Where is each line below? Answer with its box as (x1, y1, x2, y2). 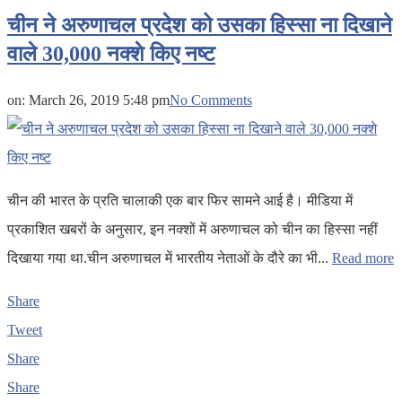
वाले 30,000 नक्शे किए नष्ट (7, 42, 215, 66)
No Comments (170, 92, 252, 109)
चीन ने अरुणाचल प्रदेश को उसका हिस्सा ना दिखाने (7, 13, 392, 38)
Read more (332, 250, 394, 267)
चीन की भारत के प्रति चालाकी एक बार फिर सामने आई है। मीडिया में (7, 193, 353, 209)
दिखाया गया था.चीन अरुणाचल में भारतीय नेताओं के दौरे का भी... (7, 250, 332, 267)
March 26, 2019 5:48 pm (29, 92, 170, 109)
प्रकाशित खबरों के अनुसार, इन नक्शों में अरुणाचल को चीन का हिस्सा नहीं (7, 222, 378, 238)
